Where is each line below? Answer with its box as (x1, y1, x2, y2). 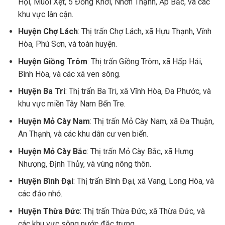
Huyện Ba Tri (18, 86, 65, 96)
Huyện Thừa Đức (18, 206, 80, 216)
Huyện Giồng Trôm (18, 56, 87, 66)
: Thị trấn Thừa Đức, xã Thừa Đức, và (79, 206, 205, 216)
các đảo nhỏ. (18, 189, 62, 199)
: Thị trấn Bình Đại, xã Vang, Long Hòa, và (73, 176, 214, 186)
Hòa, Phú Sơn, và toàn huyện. (18, 39, 117, 49)
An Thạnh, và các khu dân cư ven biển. (18, 129, 148, 139)
